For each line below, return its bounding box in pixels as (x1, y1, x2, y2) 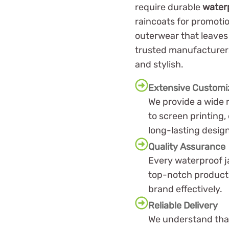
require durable (135, 1, 202, 13)
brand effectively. (148, 184, 222, 195)
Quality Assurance (148, 141, 225, 153)
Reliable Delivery (148, 200, 218, 212)
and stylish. (135, 58, 184, 70)
